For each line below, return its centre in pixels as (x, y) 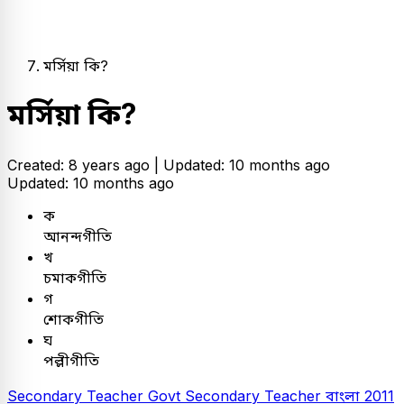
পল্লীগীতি (71, 360)
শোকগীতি (73, 319)
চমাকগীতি (75, 277)
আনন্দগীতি (78, 236)
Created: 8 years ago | (85, 165)
